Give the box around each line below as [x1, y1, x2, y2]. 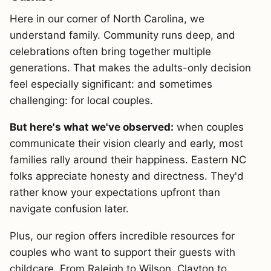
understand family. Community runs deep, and [10, 28, 235, 41]
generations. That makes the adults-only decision [10, 61, 251, 74]
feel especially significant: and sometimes [10, 77, 212, 90]
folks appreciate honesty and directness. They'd [10, 170, 244, 183]
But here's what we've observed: [10, 121, 174, 134]
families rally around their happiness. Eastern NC [10, 154, 246, 166]
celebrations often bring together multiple [10, 45, 211, 57]
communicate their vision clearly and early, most [10, 137, 243, 150]
